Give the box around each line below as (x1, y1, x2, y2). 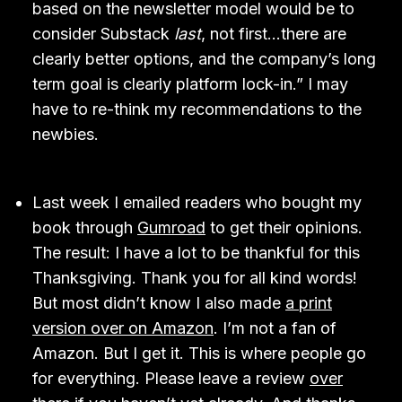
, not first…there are (201, 24, 346, 43)
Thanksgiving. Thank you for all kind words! (32, 268, 357, 287)
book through (32, 218, 137, 237)
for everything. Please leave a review (32, 369, 310, 388)
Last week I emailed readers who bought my (32, 193, 362, 212)
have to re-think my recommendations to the (32, 100, 362, 118)
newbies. (32, 125, 99, 144)
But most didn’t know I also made (32, 293, 285, 312)
